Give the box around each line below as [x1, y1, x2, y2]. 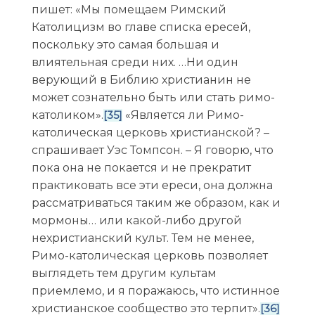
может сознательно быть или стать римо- [31, 90, 275, 104]
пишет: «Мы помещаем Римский [31, 2, 226, 16]
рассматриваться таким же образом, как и [31, 195, 281, 210]
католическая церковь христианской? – [31, 125, 269, 139]
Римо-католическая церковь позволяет [31, 248, 268, 262]
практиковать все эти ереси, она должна [31, 178, 273, 192]
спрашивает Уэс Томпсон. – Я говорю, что [31, 143, 274, 157]
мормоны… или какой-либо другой [31, 213, 242, 227]
